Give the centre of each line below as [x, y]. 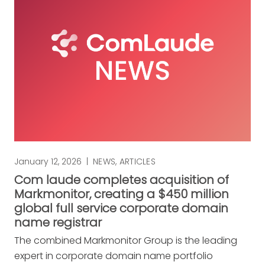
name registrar [58, 222]
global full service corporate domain [121, 208]
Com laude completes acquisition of [122, 180]
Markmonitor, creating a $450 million [122, 194]
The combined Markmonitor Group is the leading [126, 240]
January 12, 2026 [48, 161]
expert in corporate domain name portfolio [114, 256]
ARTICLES [137, 161]
